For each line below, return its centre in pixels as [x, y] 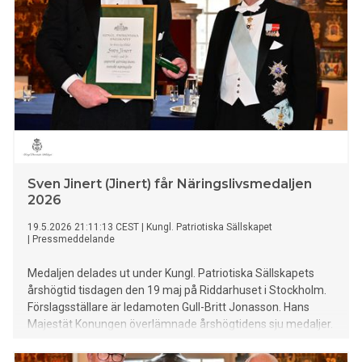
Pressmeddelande [74, 240]
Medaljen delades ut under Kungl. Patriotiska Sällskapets [171, 274]
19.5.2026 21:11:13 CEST [83, 227]
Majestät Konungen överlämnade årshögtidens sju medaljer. [180, 324]
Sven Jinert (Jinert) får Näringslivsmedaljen [170, 184]
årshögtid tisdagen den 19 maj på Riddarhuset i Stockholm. [177, 290]
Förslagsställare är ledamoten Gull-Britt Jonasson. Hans [168, 307]
